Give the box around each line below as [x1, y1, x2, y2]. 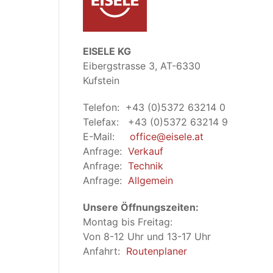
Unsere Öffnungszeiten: [83, 201, 199, 213]
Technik [128, 160, 163, 172]
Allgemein [128, 174, 173, 186]
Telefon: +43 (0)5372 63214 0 [83, 101, 225, 113]
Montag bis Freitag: [83, 216, 172, 228]
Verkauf [128, 145, 163, 157]
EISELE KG [83, 45, 131, 57]
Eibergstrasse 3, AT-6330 [83, 60, 200, 72]
